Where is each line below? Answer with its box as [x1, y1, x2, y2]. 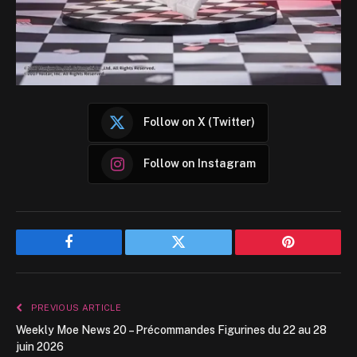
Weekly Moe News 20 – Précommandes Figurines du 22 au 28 [16, 323, 327, 336]
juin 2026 [16, 339, 64, 353]
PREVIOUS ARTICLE [28, 302, 121, 312]
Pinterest [286, 246, 337, 261]
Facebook [68, 246, 124, 261]
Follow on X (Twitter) [143, 116, 255, 129]
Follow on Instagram [143, 157, 256, 171]
